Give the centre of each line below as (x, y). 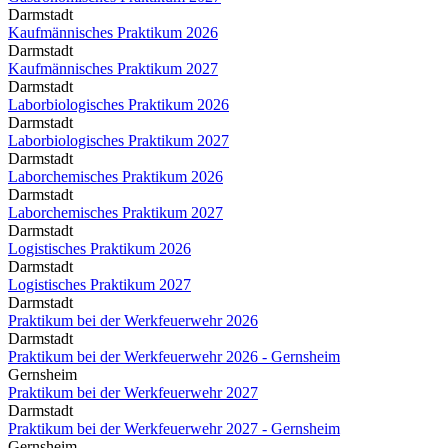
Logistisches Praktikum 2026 (99, 248)
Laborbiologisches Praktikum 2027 (118, 140)
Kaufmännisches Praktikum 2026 (113, 32)
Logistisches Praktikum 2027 (99, 284)
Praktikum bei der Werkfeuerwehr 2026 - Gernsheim (174, 356)
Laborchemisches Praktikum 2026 (115, 176)
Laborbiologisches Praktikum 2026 (118, 104)
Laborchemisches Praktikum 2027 (115, 212)
